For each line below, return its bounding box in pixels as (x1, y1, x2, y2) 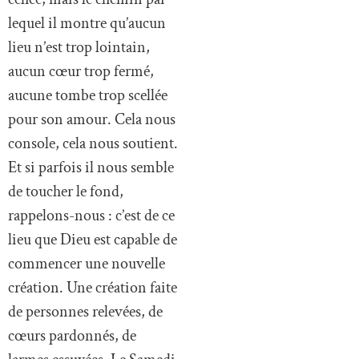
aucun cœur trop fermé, (8, 61, 154, 83)
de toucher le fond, (8, 181, 123, 203)
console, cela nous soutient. (8, 133, 178, 155)
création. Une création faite (8, 277, 177, 299)
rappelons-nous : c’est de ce (8, 205, 175, 227)
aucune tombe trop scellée (8, 85, 167, 107)
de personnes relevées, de (8, 301, 163, 323)
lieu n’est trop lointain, (8, 37, 150, 58)
